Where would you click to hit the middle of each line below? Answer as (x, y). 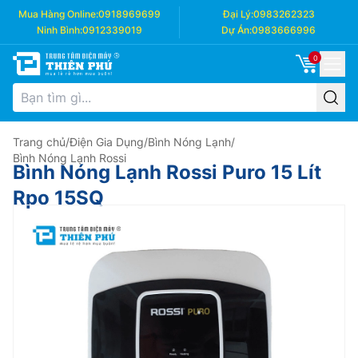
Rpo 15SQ (58, 198)
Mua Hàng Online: (58, 14)
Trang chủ (39, 142)
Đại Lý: (238, 14)
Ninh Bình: (60, 30)
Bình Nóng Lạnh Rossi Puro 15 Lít (167, 172)
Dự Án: (237, 30)
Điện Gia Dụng (107, 142)
